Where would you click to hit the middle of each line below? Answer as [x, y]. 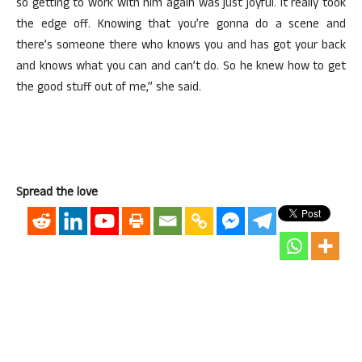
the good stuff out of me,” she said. [109, 88]
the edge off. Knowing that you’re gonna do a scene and [181, 25]
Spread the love [57, 194]
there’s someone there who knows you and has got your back [181, 46]
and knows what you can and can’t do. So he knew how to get [181, 67]
